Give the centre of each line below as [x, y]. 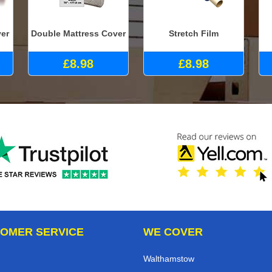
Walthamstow [169, 259]
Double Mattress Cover [78, 33]
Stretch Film [194, 33]
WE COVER [173, 232]
